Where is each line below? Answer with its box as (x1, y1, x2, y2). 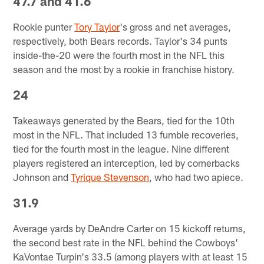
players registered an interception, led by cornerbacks (13, 156, 240, 169)
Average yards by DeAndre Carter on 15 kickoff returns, (13, 222, 246, 234)
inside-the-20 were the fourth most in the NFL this (13, 48, 225, 61)
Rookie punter (13, 20, 75, 32)
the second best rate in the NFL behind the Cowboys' (13, 236, 239, 248)
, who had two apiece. (149, 170, 244, 183)
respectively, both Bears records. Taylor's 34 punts (13, 34, 228, 47)
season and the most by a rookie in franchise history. (13, 62, 235, 75)
